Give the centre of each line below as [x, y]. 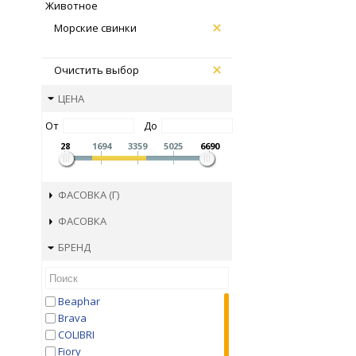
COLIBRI [76, 335]
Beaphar [79, 302]
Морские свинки [95, 27]
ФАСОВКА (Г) [89, 195]
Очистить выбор [97, 70]
